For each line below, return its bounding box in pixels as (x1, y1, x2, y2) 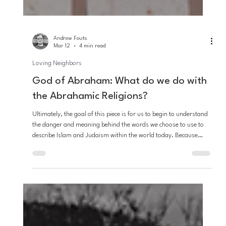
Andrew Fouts (53, 187, 87, 193)
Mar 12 (53, 194, 70, 200)
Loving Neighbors (32, 211, 82, 218)
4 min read (79, 194, 105, 200)
